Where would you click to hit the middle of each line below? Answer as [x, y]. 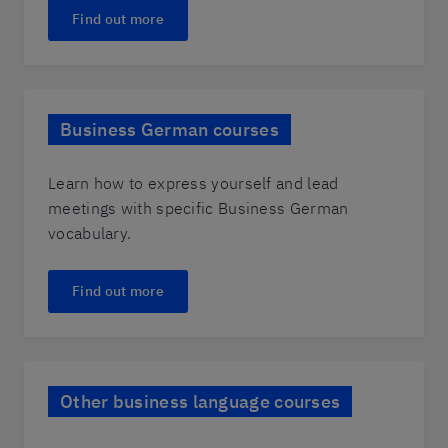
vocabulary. [90, 233]
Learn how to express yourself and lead [193, 183]
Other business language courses [200, 401]
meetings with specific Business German [198, 208]
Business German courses [169, 129]
